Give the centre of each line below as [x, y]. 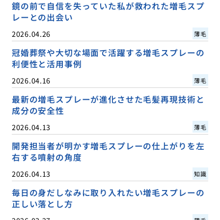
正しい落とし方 [42, 204]
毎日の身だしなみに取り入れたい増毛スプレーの [108, 192]
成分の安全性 [38, 110]
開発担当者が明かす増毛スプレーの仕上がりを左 [108, 146]
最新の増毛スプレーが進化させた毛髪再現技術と [108, 99]
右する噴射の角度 [47, 157]
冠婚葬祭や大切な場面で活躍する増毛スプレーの [108, 52]
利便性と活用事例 [47, 64]
